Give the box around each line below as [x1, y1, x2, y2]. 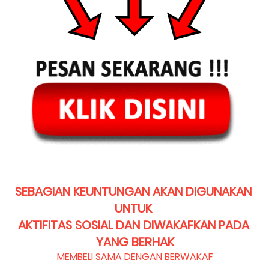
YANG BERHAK [95, 234, 174, 251]
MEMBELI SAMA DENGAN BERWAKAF [56, 250, 213, 264]
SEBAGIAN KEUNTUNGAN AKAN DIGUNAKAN [15, 183, 252, 201]
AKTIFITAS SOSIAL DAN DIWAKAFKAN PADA [17, 217, 249, 234]
